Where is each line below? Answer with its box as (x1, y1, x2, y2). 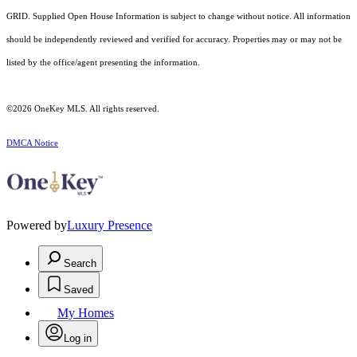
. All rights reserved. (85, 104, 159, 114)
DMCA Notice (6, 139, 58, 148)
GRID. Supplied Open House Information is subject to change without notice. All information (6, 12, 351, 22)
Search (64, 257, 96, 270)
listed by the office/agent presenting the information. (6, 58, 200, 68)
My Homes (57, 306, 114, 320)
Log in (64, 332, 92, 345)
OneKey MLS (32, 104, 85, 114)
